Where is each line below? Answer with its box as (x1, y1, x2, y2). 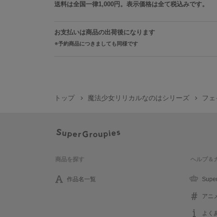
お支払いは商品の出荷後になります (54, 28, 155, 36)
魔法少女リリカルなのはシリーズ (87, 94, 189, 102)
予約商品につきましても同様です (58, 40, 138, 46)
